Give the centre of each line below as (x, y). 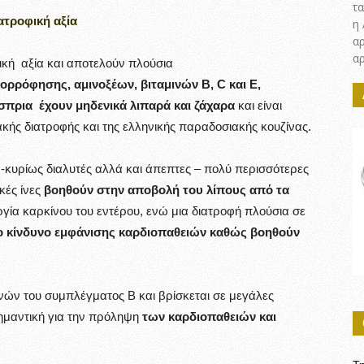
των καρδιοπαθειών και (209, 316)
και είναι (260, 105)
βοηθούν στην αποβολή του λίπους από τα (167, 190)
